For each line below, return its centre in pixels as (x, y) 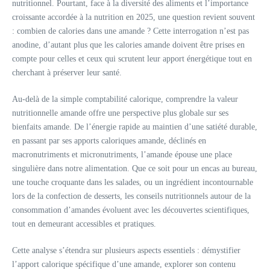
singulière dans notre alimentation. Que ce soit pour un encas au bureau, (135, 168)
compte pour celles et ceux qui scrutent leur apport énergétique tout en (132, 59)
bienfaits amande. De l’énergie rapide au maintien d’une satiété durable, (135, 127)
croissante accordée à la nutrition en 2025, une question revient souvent (133, 17)
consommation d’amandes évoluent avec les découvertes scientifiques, (131, 210)
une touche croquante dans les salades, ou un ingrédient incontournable (133, 182)
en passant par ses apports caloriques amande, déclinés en (109, 141)
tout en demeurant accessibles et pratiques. (84, 224)
